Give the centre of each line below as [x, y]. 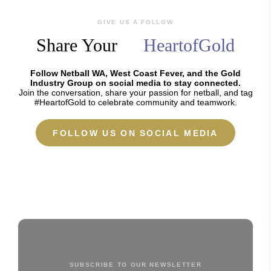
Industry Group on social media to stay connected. [135, 83]
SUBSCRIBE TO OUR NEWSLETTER [135, 265]
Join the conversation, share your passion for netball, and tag [135, 93]
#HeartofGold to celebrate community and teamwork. [135, 102]
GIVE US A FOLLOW [135, 22]
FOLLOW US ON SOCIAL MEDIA [135, 133]
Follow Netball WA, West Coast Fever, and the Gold [135, 73]
